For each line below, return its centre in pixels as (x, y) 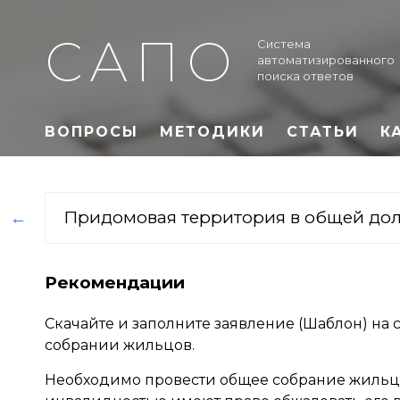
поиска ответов (305, 76)
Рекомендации (115, 283)
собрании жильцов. (120, 345)
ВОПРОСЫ (92, 131)
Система (284, 44)
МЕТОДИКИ (212, 131)
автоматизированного (326, 60)
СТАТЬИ (323, 131)
